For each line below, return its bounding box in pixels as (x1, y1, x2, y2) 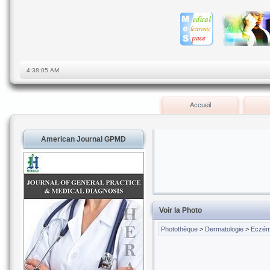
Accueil (189, 101, 211, 108)
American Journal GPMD (41, 135, 126, 143)
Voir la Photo (159, 206, 202, 215)
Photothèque (161, 225, 198, 233)
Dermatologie (205, 225, 244, 233)
